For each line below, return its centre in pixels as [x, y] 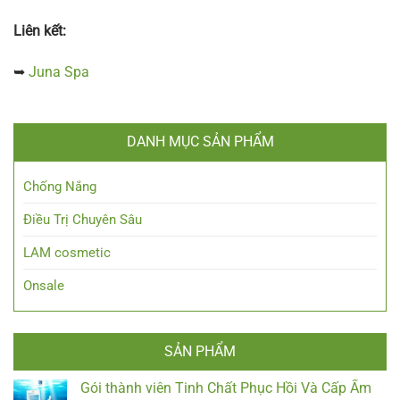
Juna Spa [59, 72]
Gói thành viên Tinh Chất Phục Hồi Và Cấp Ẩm [226, 387]
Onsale [44, 285]
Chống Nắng [60, 186]
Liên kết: [40, 31]
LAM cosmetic [67, 252]
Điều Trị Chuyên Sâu [83, 219]
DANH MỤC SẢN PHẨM [200, 141]
